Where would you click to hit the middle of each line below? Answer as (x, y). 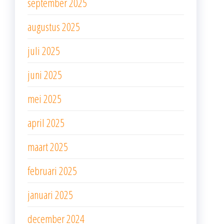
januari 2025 (50, 194)
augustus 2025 (54, 26)
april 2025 (46, 122)
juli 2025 (44, 50)
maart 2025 (48, 146)
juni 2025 (45, 74)
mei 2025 (44, 98)
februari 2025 (52, 170)
